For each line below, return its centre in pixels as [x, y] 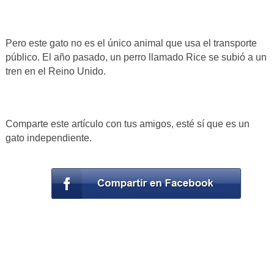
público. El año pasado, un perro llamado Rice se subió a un [136, 57]
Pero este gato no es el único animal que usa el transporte [131, 43]
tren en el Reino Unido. [55, 71]
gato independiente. [48, 138]
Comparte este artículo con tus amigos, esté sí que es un [127, 124]
